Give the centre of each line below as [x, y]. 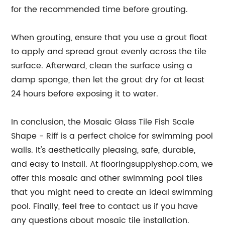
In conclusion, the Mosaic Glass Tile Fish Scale [103, 122]
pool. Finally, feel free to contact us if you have [105, 206]
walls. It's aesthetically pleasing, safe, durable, [103, 150]
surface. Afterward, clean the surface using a [102, 66]
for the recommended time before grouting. [100, 10]
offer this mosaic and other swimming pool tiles [107, 178]
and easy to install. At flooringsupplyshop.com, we [112, 164]
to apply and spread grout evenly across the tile [109, 52]
